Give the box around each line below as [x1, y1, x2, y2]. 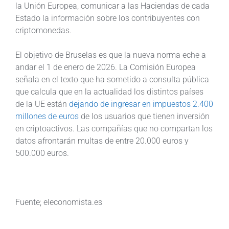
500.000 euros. [15, 148, 69, 158]
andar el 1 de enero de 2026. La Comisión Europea [15, 62, 196, 72]
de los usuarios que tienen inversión [79, 111, 210, 121]
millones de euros [15, 111, 79, 121]
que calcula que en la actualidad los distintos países [15, 86, 203, 97]
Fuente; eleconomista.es [15, 197, 102, 207]
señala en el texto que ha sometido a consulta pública [15, 74, 209, 84]
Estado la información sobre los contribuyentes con [15, 13, 200, 23]
